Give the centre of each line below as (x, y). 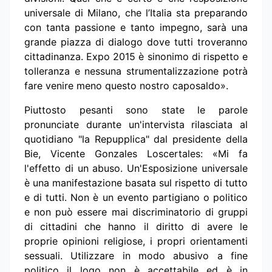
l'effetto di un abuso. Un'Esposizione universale (136, 168)
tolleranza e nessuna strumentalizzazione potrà (136, 71)
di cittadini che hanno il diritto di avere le (136, 226)
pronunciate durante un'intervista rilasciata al (136, 124)
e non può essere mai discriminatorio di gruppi (136, 212)
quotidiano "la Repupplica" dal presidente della (136, 139)
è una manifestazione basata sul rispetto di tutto (136, 182)
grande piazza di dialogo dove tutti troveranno (136, 42)
